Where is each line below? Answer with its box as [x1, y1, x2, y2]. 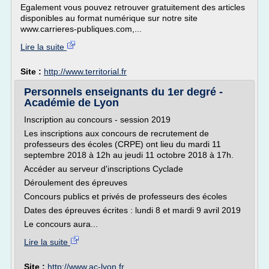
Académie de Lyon [24, 97, 119, 109]
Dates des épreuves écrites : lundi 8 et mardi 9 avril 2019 [24, 205, 241, 215]
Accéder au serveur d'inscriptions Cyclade [24, 164, 183, 174]
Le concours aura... [24, 219, 98, 229]
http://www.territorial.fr [44, 67, 127, 76]
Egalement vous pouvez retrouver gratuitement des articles [20, 2, 245, 12]
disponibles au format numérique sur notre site [20, 13, 198, 23]
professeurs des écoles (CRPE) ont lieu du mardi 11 [24, 139, 221, 149]
